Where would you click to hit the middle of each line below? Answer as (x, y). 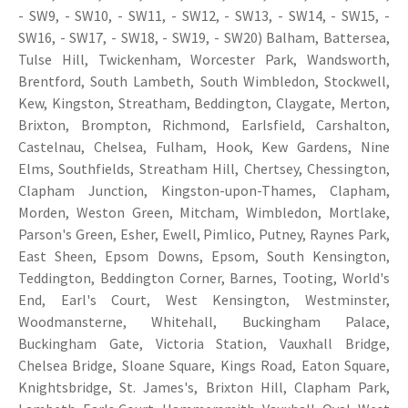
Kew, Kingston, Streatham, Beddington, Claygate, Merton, (204, 102)
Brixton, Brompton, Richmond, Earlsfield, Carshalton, (204, 124)
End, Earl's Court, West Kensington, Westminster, (204, 299)
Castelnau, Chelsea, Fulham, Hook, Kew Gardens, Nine (204, 146)
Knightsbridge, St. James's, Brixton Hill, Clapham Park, (204, 387)
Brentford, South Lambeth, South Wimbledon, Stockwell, (204, 81)
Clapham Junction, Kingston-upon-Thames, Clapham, (204, 190)
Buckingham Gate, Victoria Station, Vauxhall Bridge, (204, 343)
